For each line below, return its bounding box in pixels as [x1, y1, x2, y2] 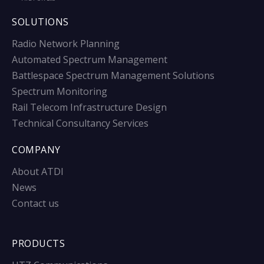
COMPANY [12, 143, 61, 157]
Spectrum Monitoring [12, 85, 107, 98]
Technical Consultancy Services [12, 117, 148, 130]
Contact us [12, 197, 59, 210]
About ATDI [12, 165, 64, 179]
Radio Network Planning [12, 37, 120, 51]
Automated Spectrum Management [12, 53, 167, 67]
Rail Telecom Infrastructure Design [12, 101, 167, 114]
